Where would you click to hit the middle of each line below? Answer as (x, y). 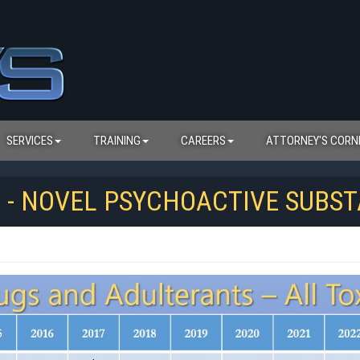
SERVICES (30, 141)
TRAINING (117, 141)
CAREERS (203, 141)
